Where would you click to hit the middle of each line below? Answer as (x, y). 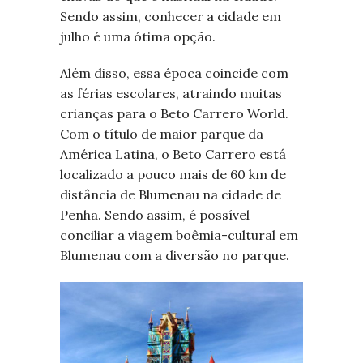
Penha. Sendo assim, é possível (155, 214)
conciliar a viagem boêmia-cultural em (179, 235)
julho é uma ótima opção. (138, 36)
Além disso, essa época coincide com (174, 73)
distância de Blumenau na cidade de (171, 194)
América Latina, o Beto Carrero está (173, 154)
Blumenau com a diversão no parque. (175, 255)
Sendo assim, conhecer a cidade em (171, 16)
